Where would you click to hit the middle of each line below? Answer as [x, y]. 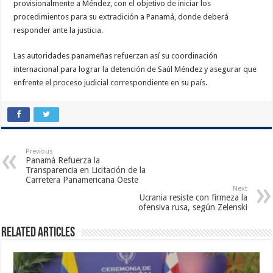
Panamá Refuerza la [63, 160]
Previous [40, 151]
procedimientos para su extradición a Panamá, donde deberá [121, 16]
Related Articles [38, 233]
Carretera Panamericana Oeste [82, 179]
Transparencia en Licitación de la [86, 170]
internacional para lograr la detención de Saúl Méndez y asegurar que [135, 69]
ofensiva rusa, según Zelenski [193, 207]
